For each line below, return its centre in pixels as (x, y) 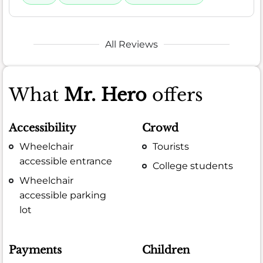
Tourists (171, 147)
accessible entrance (66, 161)
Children (166, 250)
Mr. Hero (105, 95)
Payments (35, 250)
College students (193, 166)
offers (175, 95)
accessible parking (63, 195)
